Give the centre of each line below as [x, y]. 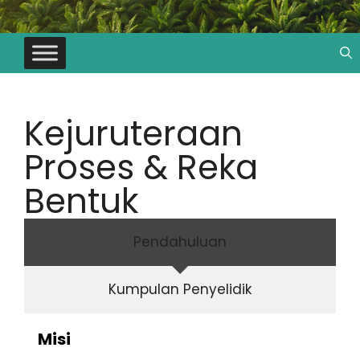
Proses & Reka [141, 167]
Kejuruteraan [133, 133]
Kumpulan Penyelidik [180, 289]
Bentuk [81, 201]
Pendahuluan [180, 241]
